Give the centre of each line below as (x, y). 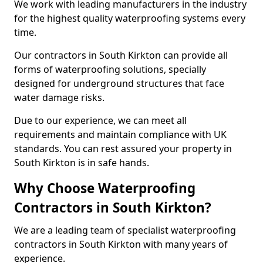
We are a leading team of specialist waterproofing (125, 230)
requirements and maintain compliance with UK (120, 134)
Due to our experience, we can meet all (100, 120)
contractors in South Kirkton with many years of (121, 244)
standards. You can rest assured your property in (123, 149)
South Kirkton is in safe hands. (82, 163)
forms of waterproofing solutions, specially (110, 69)
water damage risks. (59, 97)
